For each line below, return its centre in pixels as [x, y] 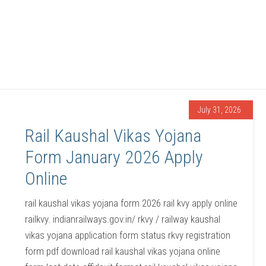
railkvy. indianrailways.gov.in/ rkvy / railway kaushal [123, 219]
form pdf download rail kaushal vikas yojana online [123, 251]
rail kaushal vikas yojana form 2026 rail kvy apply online [132, 203]
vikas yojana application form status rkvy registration [128, 235]
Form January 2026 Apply [114, 157]
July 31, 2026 [219, 110]
